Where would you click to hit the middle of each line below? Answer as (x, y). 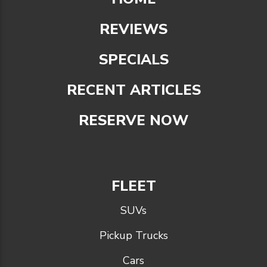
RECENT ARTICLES (133, 90)
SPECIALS (133, 59)
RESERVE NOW (133, 120)
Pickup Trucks (133, 235)
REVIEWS (133, 29)
